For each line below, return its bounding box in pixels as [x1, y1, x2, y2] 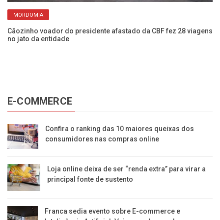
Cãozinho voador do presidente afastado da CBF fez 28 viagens [7, 27, 213, 35]
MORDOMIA [13, 11, 43, 18]
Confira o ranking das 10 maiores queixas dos [45, 124, 194, 133]
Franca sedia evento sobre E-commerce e [44, 207, 180, 215]
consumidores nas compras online [45, 135, 160, 143]
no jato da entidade [7, 34, 69, 43]
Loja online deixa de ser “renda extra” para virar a [47, 165, 206, 173]
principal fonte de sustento [47, 175, 134, 184]
